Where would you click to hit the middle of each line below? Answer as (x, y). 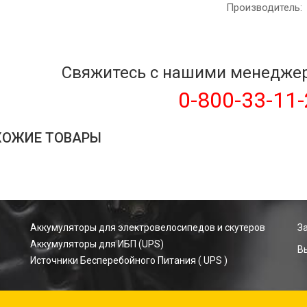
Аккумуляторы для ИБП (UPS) (97, 244)
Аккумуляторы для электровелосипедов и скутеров (148, 228)
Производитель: (264, 8)
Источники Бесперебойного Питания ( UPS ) (129, 260)
